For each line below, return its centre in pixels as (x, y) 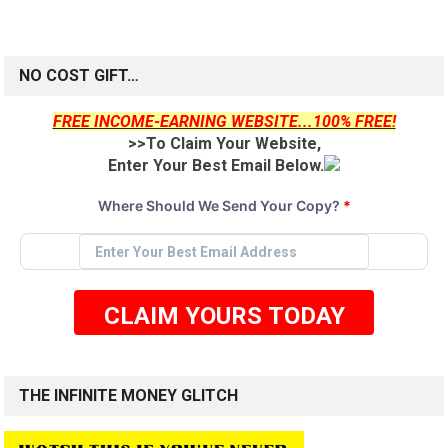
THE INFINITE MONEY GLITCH (129, 396)
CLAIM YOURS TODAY (224, 316)
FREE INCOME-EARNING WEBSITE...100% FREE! (224, 122)
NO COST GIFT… (79, 76)
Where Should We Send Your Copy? (220, 206)
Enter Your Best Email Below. (216, 166)
